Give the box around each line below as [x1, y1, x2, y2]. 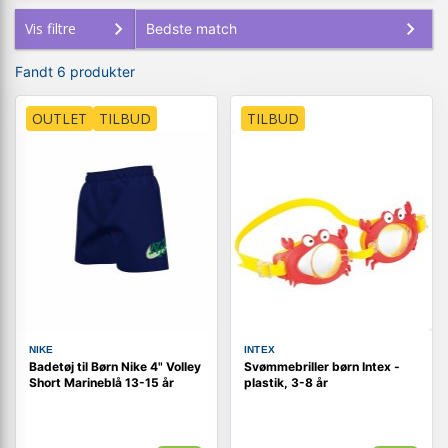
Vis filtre [25, 19, 76, 39]
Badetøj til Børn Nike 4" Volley [28, 359, 201, 375]
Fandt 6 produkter [15, 63, 135, 81]
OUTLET [32, 108, 87, 128]
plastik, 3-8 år [243, 375, 328, 391]
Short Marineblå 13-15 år [28, 375, 174, 391]
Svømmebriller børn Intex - [243, 359, 400, 375]
